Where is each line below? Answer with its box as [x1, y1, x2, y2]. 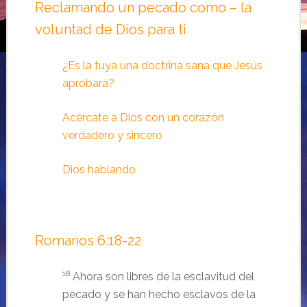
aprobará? [62, 76, 114, 90]
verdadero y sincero [62, 128, 162, 142]
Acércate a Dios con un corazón [62, 110, 224, 124]
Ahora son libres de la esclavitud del [72, 269, 254, 283]
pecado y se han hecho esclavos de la [62, 287, 256, 301]
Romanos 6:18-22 [34, 232, 141, 249]
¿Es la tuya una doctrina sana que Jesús [62, 58, 262, 72]
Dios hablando [62, 162, 136, 176]
